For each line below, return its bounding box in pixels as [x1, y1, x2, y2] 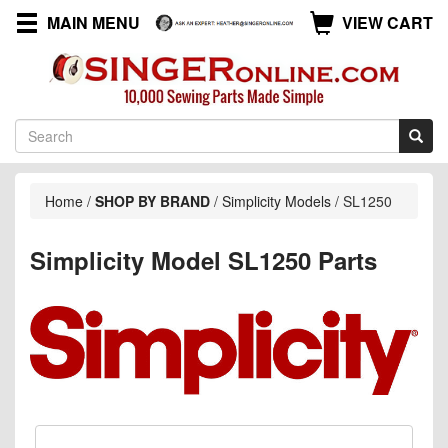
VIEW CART [342, 11, 433, 34]
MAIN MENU [47, 11, 140, 34]
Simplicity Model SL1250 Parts [30, 242, 377, 277]
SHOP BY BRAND [95, 190, 210, 211]
